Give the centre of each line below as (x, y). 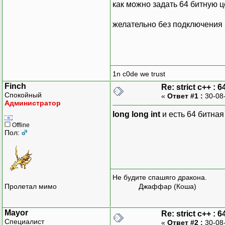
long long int (136, 114)
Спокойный (23, 95)
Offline (20, 125)
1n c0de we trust (139, 74)
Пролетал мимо (31, 187)
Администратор (33, 103)
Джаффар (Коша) (154, 187)
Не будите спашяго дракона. (160, 178)
